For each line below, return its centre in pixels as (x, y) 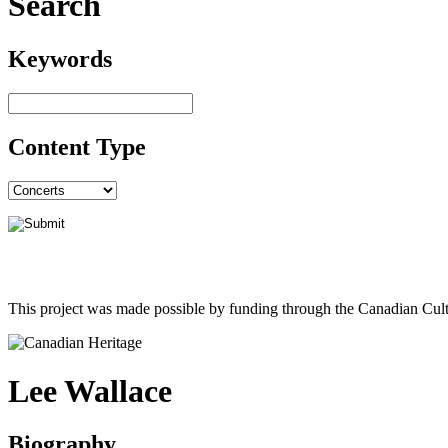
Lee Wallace (90, 391)
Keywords (60, 58)
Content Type (77, 146)
